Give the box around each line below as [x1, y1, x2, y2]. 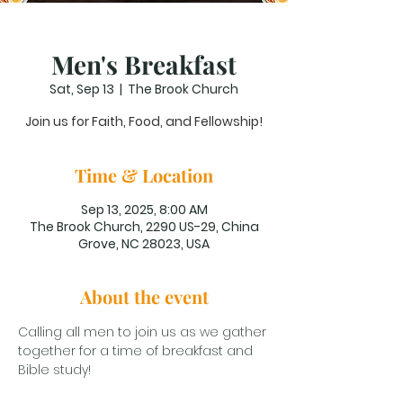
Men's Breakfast [51, 47, 237, 81]
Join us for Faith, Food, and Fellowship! [25, 112, 263, 130]
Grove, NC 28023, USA [78, 234, 210, 253]
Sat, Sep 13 [49, 79, 114, 98]
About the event [79, 283, 209, 309]
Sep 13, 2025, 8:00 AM [80, 200, 208, 219]
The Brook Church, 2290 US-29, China [29, 217, 259, 236]
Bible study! [18, 360, 91, 379]
